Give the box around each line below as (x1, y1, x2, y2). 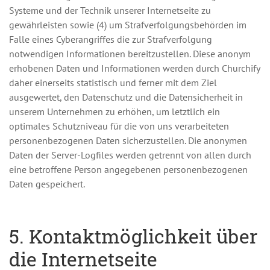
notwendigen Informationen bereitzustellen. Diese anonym (9, 48, 251, 60)
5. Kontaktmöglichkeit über (9, 223, 257, 249)
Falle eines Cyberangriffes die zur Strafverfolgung (9, 33, 212, 45)
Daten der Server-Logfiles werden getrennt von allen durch (9, 149, 251, 161)
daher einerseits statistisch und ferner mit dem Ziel (9, 77, 217, 89)
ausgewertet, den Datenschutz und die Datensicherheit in (9, 91, 243, 103)
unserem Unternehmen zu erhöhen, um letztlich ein (9, 105, 220, 118)
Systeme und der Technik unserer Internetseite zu (9, 4, 211, 16)
